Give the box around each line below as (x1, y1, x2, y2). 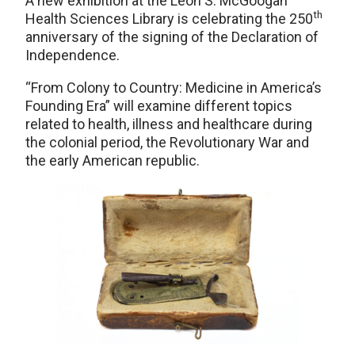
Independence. (25, 46, 120, 63)
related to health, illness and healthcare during (25, 115, 312, 132)
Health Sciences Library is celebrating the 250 (25, 10, 313, 27)
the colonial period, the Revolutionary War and (25, 133, 309, 151)
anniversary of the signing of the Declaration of (25, 28, 319, 45)
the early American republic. (25, 151, 200, 169)
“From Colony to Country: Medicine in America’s (25, 78, 322, 96)
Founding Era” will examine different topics (25, 97, 292, 114)
